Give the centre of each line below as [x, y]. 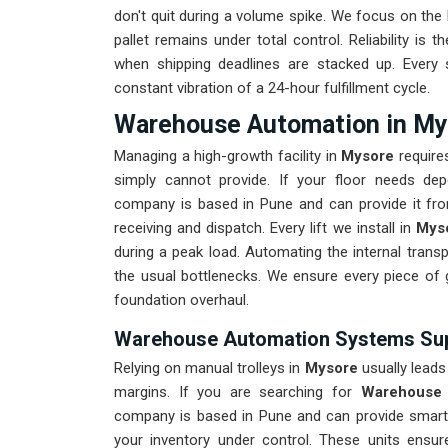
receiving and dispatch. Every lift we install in [265, 228]
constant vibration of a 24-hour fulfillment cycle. [272, 88]
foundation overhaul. [181, 300]
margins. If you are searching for [237, 392]
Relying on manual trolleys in [209, 368]
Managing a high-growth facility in [225, 156]
